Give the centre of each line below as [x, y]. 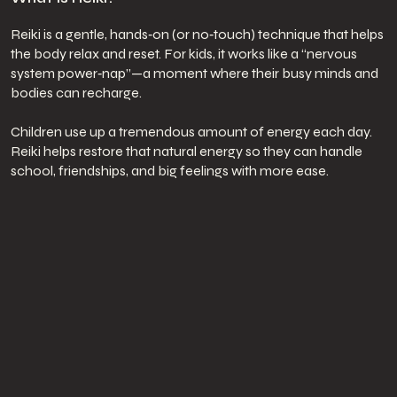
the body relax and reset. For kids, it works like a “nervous [183, 53]
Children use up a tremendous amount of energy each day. [191, 131]
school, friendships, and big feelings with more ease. [169, 170]
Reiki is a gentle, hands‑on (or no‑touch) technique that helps [197, 34]
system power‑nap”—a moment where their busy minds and [194, 73]
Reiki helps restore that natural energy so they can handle [186, 151]
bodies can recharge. [76, 92]
